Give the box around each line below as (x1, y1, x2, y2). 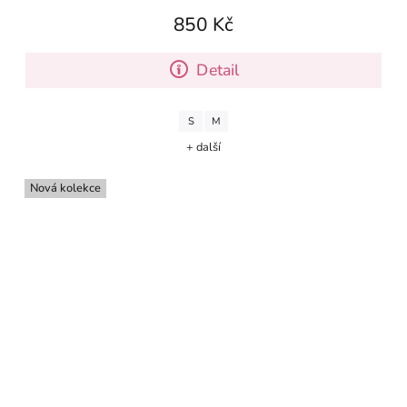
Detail (196, 58, 240, 81)
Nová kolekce (30, 179, 101, 196)
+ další (186, 138, 221, 155)
